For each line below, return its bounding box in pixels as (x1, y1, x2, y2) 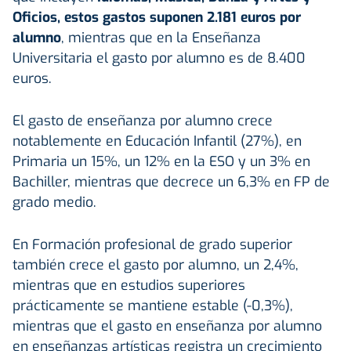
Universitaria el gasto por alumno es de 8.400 (13, 48, 306, 67)
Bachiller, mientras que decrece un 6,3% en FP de (13, 172, 330, 191)
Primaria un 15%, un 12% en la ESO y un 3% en (13, 151, 310, 171)
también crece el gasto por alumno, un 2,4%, (13, 255, 299, 274)
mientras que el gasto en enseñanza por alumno (13, 316, 322, 335)
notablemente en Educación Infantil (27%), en (13, 131, 302, 150)
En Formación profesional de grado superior (13, 234, 292, 254)
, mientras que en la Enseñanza (61, 27, 261, 47)
